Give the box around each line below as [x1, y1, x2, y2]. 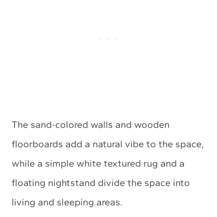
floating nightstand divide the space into [12, 176, 190, 188]
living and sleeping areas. [12, 196, 123, 208]
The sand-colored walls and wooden [12, 118, 170, 130]
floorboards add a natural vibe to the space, [12, 138, 204, 150]
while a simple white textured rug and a [12, 157, 185, 169]
